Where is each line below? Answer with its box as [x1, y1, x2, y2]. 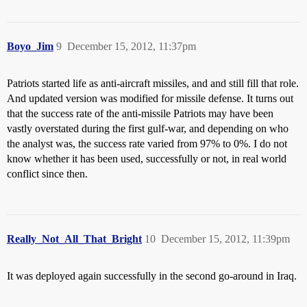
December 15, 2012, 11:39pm [161, 232, 290, 245]
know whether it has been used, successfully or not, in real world [7, 152, 286, 164]
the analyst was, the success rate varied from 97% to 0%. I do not [7, 137, 287, 149]
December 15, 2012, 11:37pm [67, 40, 196, 52]
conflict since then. [7, 167, 88, 180]
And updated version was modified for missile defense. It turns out [7, 92, 293, 104]
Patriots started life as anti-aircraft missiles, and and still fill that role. [7, 77, 299, 89]
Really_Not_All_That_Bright [7, 232, 142, 245]
